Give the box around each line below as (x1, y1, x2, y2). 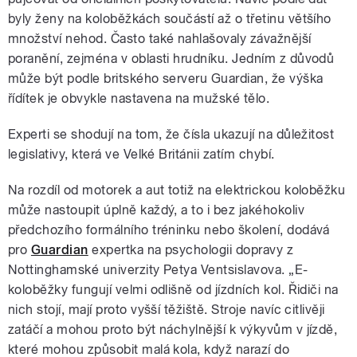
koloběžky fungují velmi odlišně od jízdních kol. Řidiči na (8, 281, 339, 297)
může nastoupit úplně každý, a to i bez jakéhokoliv (8, 202, 305, 218)
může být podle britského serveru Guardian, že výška (8, 70, 324, 86)
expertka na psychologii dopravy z (88, 241, 294, 257)
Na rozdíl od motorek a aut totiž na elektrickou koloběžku (8, 182, 346, 198)
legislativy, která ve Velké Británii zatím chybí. (8, 146, 275, 162)
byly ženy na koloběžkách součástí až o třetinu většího (8, 10, 331, 26)
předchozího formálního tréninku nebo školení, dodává (8, 222, 330, 237)
